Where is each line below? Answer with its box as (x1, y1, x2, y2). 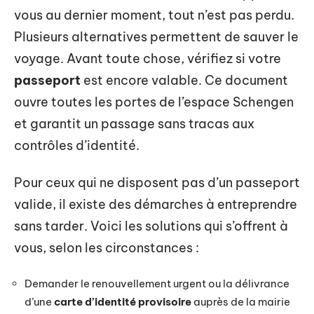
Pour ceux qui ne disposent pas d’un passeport (14, 175, 300, 191)
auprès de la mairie (191, 294, 290, 308)
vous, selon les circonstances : (14, 240, 199, 256)
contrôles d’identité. (14, 137, 139, 153)
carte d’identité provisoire (54, 294, 191, 308)
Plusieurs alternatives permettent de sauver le (14, 28, 299, 45)
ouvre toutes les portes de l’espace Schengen (14, 93, 294, 110)
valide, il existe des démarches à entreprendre (14, 196, 297, 212)
